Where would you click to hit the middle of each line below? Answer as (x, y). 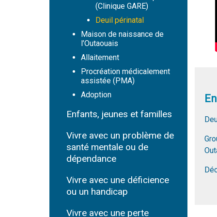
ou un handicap (97, 192)
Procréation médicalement (125, 71)
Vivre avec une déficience (118, 180)
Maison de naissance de (122, 34)
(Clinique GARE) (122, 6)
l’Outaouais (100, 43)
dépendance (91, 159)
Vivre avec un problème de (120, 135)
